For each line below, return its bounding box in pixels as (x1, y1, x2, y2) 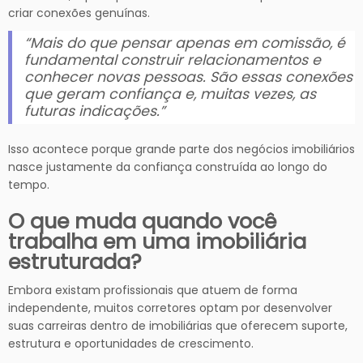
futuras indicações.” (24, 100, 165, 121)
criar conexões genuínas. (8, 4, 150, 21)
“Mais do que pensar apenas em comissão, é (24, 32, 345, 53)
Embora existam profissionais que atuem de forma (8, 281, 297, 298)
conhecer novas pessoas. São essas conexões (24, 66, 352, 87)
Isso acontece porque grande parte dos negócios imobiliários (8, 140, 355, 157)
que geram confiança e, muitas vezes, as (24, 83, 316, 104)
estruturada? (8, 246, 142, 276)
